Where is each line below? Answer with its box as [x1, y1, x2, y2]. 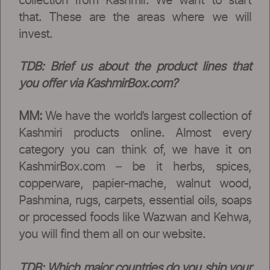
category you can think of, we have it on [19, 143, 251, 156]
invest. [19, 28, 52, 40]
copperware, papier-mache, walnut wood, [19, 177, 251, 190]
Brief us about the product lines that [50, 60, 251, 73]
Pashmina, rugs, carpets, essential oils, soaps [19, 194, 251, 207]
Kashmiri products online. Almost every [19, 127, 251, 139]
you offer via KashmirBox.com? [19, 77, 177, 90]
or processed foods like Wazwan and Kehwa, [19, 211, 251, 224]
